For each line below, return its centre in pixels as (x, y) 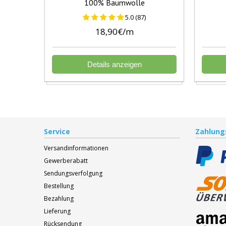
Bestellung (59, 186)
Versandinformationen (76, 148)
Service (57, 131)
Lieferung (57, 211)
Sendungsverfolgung (73, 173)
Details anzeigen (114, 65)
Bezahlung (59, 198)
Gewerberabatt (66, 160)
